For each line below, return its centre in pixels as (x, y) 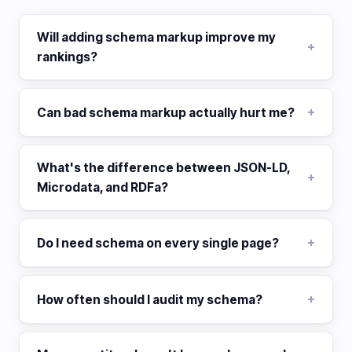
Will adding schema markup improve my (156, 38)
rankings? (67, 57)
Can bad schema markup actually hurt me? (166, 112)
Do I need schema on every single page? (158, 243)
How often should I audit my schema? (150, 299)
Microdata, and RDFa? (103, 188)
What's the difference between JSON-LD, (163, 168)
